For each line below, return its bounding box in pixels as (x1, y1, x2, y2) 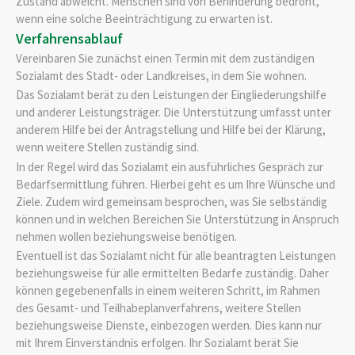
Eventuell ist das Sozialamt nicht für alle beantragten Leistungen (16, 248, 336, 264)
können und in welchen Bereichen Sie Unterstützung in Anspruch (16, 211, 339, 227)
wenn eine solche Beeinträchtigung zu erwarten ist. (16, 10, 273, 26)
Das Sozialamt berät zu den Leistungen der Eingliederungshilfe (16, 87, 326, 103)
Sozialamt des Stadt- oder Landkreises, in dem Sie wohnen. (16, 67, 307, 83)
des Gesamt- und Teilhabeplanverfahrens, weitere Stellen (16, 300, 301, 316)
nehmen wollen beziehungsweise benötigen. (16, 228, 237, 244)
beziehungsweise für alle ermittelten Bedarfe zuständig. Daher (16, 265, 329, 281)
